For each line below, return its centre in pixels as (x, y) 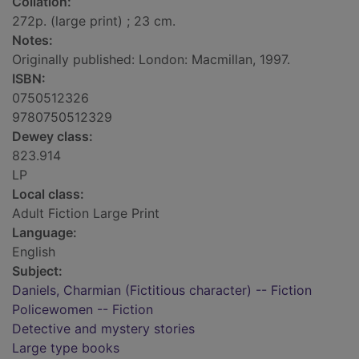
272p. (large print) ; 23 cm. (94, 21)
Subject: (37, 271)
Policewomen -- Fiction (83, 310)
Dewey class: (52, 137)
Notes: (32, 40)
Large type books (66, 348)
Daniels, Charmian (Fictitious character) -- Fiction (162, 290)
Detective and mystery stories (103, 329)
